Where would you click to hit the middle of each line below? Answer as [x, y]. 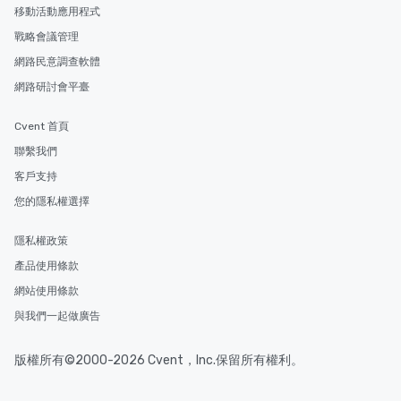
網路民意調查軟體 [57, 62]
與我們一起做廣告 [57, 316]
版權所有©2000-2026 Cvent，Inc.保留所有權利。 [159, 361]
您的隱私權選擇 [52, 202]
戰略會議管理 [47, 37]
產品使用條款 [47, 266]
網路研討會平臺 [52, 87]
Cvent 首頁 [42, 127]
